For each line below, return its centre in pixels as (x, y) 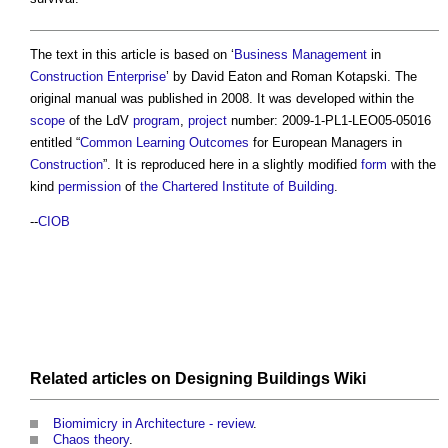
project (207, 120)
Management (329, 54)
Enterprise (136, 76)
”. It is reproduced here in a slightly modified (232, 164)
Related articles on (102, 378)
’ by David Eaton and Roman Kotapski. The (291, 76)
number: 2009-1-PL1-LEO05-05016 (329, 120)
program (156, 120)
